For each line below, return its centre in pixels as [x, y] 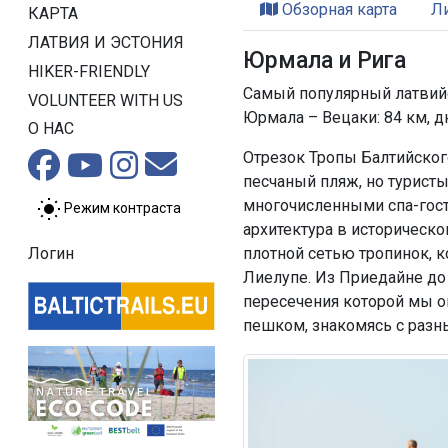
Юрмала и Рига [325, 60]
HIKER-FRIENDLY [89, 71]
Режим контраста [122, 208]
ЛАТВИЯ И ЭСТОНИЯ [106, 42]
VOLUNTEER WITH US [105, 100]
